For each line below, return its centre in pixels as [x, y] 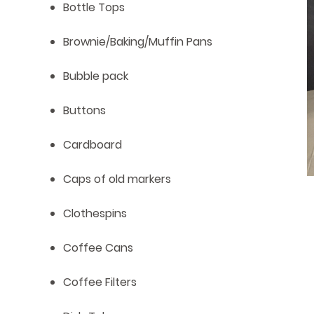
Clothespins [95, 214]
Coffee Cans [98, 248]
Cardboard [93, 145]
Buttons [84, 111]
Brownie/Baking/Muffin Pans [138, 42]
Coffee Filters [100, 282]
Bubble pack [96, 76]
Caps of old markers [117, 179]
